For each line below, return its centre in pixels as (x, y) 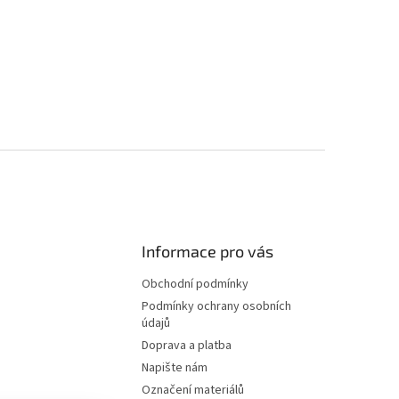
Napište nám (175, 368)
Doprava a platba (187, 346)
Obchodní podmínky (195, 285)
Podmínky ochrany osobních (217, 307)
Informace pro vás (208, 252)
